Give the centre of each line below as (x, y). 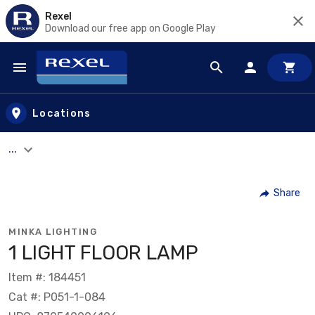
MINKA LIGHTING (53, 231)
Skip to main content (74, 81)
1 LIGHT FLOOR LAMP (103, 252)
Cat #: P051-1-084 (57, 297)
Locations (62, 113)
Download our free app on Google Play (130, 28)
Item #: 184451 (47, 277)
